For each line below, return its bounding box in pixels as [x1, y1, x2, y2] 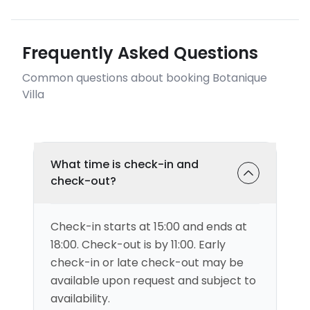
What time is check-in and [51, 156, 199, 172]
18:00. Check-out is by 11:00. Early [51, 237, 226, 253]
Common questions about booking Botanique [22, 70, 267, 86]
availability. [51, 291, 110, 307]
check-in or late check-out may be [51, 255, 244, 271]
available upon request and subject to [51, 273, 256, 289]
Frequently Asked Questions [22, 42, 258, 64]
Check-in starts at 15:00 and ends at [51, 219, 247, 235]
